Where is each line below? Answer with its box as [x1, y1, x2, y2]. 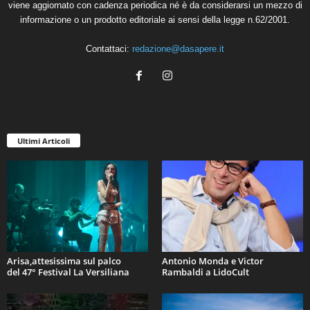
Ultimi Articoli [17, 135, 70, 146]
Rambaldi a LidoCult [162, 265, 249, 278]
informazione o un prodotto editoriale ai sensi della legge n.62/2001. [20, 15, 290, 26]
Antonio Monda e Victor [162, 254, 264, 267]
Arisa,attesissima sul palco [7, 254, 121, 267]
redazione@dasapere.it [132, 44, 224, 55]
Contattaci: [86, 44, 132, 55]
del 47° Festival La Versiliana [7, 265, 129, 278]
